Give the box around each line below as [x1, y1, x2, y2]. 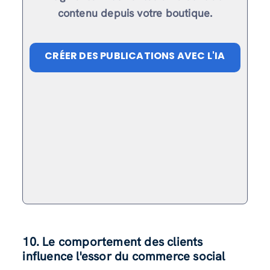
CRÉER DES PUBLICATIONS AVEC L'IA [45, 49, 225, 63]
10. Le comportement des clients [22, 234, 203, 250]
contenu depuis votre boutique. [57, 6, 213, 20]
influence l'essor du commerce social [22, 248, 225, 265]
